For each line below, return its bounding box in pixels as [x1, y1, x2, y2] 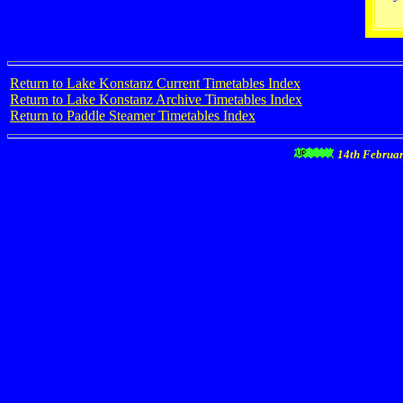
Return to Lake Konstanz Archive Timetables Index [10, 92, 302, 107]
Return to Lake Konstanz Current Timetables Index [10, 76, 300, 91]
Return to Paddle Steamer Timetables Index [10, 108, 255, 123]
